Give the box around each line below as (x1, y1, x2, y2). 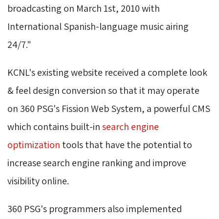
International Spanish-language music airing (7, 20, 189, 33)
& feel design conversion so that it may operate (7, 84, 199, 97)
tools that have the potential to (60, 138, 192, 151)
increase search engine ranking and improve (7, 156, 186, 169)
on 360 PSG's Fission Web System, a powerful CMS (7, 102, 210, 115)
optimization (7, 138, 60, 151)
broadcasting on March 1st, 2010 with (7, 1, 160, 15)
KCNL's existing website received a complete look (7, 66, 207, 79)
